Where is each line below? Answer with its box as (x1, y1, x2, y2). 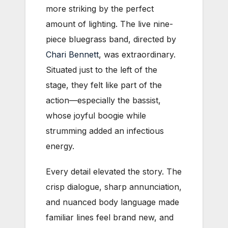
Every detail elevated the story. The (46, 166, 182, 177)
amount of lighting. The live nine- (46, 18, 173, 29)
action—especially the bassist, (46, 95, 161, 105)
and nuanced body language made (46, 196, 179, 207)
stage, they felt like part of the (46, 79, 162, 90)
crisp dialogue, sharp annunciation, (46, 181, 182, 192)
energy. (46, 140, 74, 151)
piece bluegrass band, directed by (46, 34, 176, 44)
